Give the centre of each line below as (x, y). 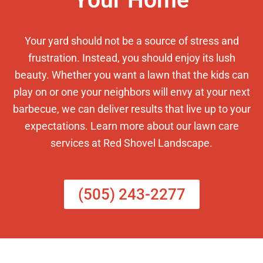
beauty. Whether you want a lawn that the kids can (131, 75)
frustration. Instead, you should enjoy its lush (131, 58)
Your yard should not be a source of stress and (131, 41)
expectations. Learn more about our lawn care (131, 126)
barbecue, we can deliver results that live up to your (131, 109)
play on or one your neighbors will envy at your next (131, 92)
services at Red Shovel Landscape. (131, 143)
